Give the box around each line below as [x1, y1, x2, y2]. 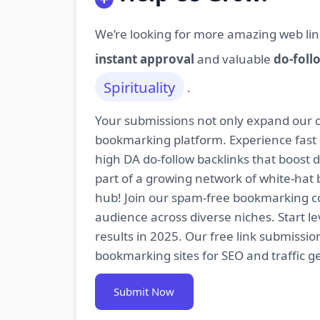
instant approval [94, 51, 194, 67]
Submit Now [114, 284, 174, 299]
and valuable [194, 51, 274, 67]
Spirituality [104, 76, 176, 97]
